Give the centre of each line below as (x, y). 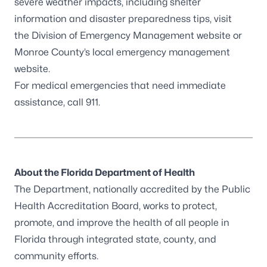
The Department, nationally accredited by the (118, 189)
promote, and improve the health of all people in (122, 222)
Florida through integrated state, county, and (115, 239)
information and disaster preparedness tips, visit (123, 18)
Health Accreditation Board (77, 206)
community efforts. (56, 256)
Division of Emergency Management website (131, 35)
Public (236, 189)
